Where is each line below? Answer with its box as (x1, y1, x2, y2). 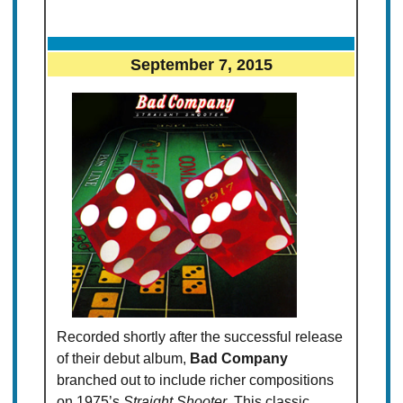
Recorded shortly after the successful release (57, 329, 344, 345)
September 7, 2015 (130, 55, 273, 75)
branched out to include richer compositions (57, 372, 335, 389)
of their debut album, (57, 351, 191, 367)
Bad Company (190, 351, 289, 367)
